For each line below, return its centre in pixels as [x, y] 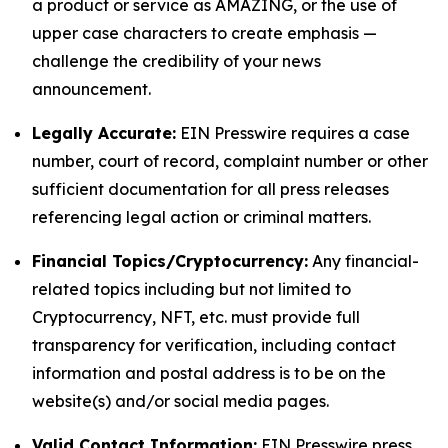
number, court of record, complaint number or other [230, 161]
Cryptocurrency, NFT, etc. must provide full [196, 317]
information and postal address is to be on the [209, 373]
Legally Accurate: [104, 133]
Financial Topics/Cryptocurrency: [170, 261]
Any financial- [363, 261]
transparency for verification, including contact [214, 345]
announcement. [91, 89]
